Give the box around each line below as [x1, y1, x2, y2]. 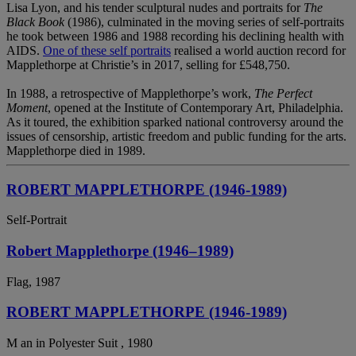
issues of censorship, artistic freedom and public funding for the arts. [6, 129, 346, 143]
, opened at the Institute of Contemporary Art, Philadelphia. [48, 100, 343, 114]
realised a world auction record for [171, 43, 346, 57]
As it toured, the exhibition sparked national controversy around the [6, 114, 343, 129]
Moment [6, 100, 48, 114]
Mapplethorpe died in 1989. [6, 143, 145, 157]
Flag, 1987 [6, 274, 60, 288]
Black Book [6, 14, 64, 29]
